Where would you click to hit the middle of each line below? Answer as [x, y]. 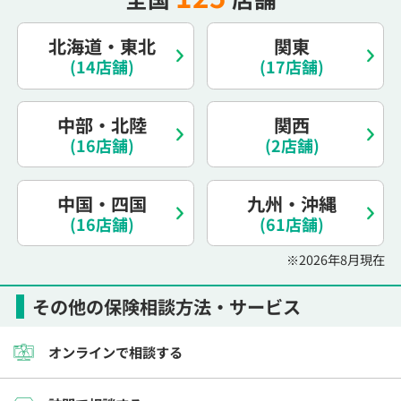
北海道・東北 [102, 46]
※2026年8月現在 [336, 259]
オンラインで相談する [115, 352]
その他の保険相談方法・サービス [166, 306]
